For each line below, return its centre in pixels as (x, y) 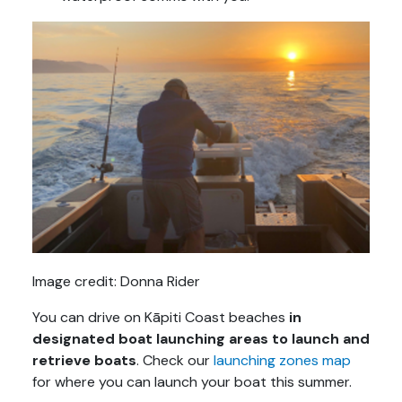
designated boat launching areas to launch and (201, 339)
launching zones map (282, 361)
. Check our (175, 361)
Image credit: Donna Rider (116, 282)
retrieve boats (84, 361)
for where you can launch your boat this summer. (192, 382)
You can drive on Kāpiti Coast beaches (161, 318)
